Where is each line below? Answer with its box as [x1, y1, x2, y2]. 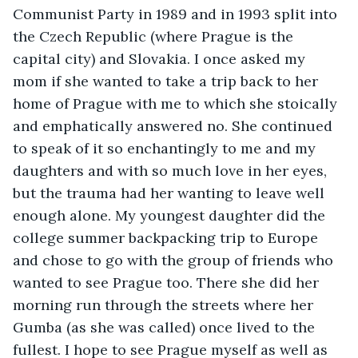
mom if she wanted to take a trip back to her [13, 71, 322, 90]
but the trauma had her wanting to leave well [13, 183, 328, 202]
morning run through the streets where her [13, 295, 317, 314]
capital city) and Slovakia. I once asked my [13, 49, 309, 68]
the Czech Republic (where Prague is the [13, 26, 297, 46]
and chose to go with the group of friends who [13, 250, 337, 269]
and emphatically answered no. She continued [13, 116, 336, 135]
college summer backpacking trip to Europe [13, 228, 322, 247]
